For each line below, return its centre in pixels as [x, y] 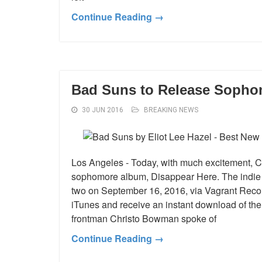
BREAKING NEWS [171, 110]
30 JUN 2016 [103, 110]
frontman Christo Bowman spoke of [144, 218]
